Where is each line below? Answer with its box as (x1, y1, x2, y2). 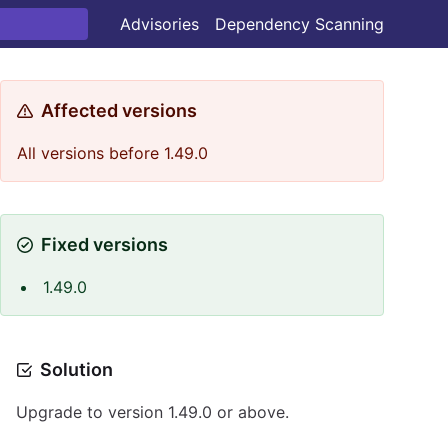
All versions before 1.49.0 (17, 143, 208, 163)
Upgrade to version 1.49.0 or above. (16, 402, 289, 422)
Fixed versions (41, 234, 168, 255)
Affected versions (41, 100, 197, 121)
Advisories (120, 14, 199, 34)
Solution (40, 359, 113, 380)
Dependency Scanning (215, 14, 384, 34)
